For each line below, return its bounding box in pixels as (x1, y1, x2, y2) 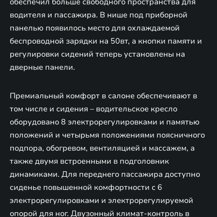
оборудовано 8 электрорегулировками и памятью (10, 117, 200, 128)
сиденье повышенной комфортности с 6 (10, 182, 162, 193)
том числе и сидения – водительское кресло (10, 104, 177, 115)
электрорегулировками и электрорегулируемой (10, 195, 193, 206)
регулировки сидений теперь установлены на (10, 49, 185, 60)
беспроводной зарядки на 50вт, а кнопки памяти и (10, 36, 202, 47)
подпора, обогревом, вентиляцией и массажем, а (10, 143, 195, 154)
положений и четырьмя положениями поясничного (10, 130, 205, 141)
